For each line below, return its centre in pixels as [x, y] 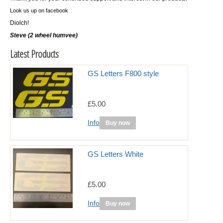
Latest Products [34, 54]
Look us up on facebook [39, 11]
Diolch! [20, 23]
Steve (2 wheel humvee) [44, 36]
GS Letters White [115, 154]
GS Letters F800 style [123, 74]
